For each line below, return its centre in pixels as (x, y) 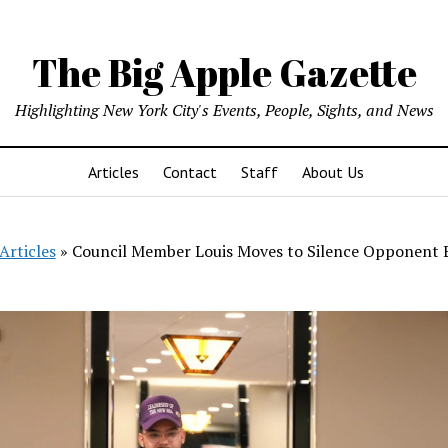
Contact (190, 172)
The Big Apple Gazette (224, 72)
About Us (333, 172)
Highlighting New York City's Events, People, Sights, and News (224, 110)
